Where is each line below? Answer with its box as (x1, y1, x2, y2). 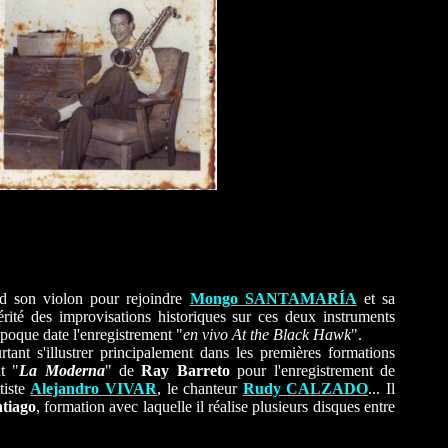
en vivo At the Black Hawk (183, 326, 351, 343)
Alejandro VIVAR (30, 380, 157, 397)
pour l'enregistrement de (229, 362, 396, 379)
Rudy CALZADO (242, 380, 369, 397)
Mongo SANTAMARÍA (189, 290, 357, 307)
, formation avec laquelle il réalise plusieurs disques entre (35, 398, 396, 415)
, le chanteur (156, 380, 243, 397)
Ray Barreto (141, 362, 230, 379)
